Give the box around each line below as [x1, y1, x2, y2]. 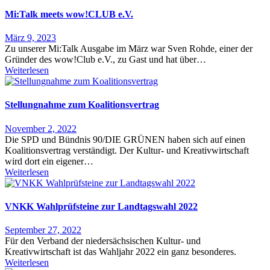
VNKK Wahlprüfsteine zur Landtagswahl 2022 [5, 201, 198, 212]
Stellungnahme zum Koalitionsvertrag [5, 99, 159, 110]
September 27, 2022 [5, 225, 81, 236]
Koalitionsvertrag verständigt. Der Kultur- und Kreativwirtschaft [5, 145, 249, 155]
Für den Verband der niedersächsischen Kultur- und [5, 236, 201, 246]
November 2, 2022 [5, 123, 77, 134]
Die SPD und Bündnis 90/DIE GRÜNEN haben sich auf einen [5, 134, 245, 145]
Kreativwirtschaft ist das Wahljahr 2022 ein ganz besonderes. [5, 246, 236, 257]
